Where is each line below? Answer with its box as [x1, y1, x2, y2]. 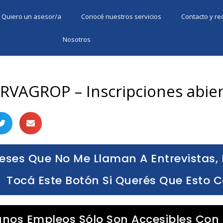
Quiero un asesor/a [1, 12, 62, 21]
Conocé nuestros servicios [81, 12, 162, 21]
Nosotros [62, 35, 91, 44]
